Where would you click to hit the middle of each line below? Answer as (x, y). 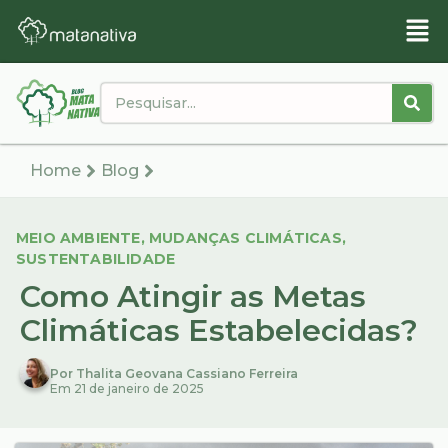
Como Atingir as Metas (193, 297)
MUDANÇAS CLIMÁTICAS (245, 238)
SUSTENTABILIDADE (96, 259)
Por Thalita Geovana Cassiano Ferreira (174, 374)
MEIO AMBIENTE (78, 238)
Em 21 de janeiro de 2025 (127, 389)
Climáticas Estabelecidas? (219, 331)
